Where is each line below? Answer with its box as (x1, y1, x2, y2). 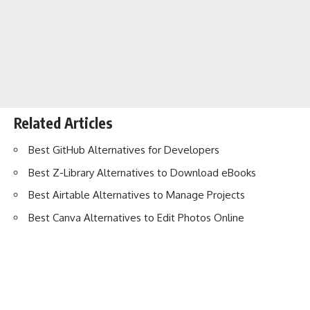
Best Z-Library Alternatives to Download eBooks (28, 165, 256, 179)
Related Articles (14, 113, 113, 132)
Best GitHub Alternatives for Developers (28, 143, 219, 157)
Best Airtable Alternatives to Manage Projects (28, 188, 245, 202)
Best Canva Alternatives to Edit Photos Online (28, 210, 244, 224)
